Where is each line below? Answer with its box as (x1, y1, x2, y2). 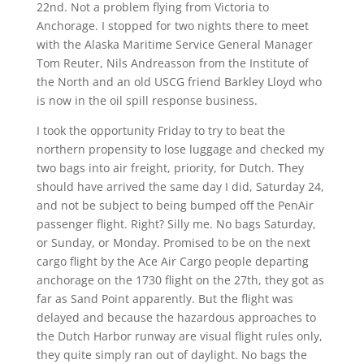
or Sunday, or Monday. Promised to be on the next (36, 234, 310, 250)
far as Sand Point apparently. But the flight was (36, 290, 293, 306)
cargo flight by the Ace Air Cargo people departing (36, 253, 309, 269)
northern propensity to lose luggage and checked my (36, 141, 324, 157)
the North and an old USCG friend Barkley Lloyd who (36, 73, 322, 89)
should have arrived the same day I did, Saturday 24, (36, 178, 324, 194)
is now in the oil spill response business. (36, 92, 258, 108)
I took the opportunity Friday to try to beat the (36, 122, 285, 138)
